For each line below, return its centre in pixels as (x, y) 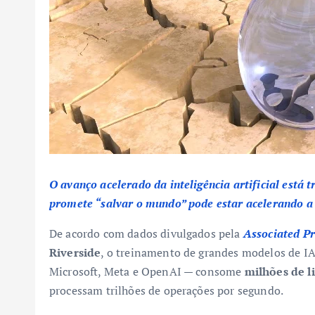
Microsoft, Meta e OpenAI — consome (147, 271)
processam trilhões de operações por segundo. (167, 290)
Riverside (75, 252)
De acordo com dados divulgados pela (146, 233)
